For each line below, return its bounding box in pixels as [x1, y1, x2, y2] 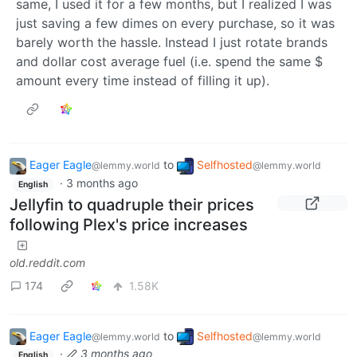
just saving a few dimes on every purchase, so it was [16, 15, 335, 32]
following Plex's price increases [10, 214, 248, 234]
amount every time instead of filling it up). [16, 73, 269, 89]
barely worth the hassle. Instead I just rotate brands [16, 34, 328, 51]
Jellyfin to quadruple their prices [10, 194, 254, 214]
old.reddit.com [10, 255, 85, 269]
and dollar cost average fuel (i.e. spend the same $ [16, 53, 323, 70]
